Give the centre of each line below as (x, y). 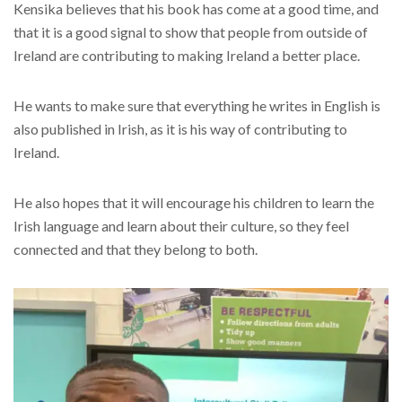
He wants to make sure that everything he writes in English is (197, 106)
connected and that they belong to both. (135, 249)
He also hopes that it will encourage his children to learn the (194, 203)
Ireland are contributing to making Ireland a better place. (187, 56)
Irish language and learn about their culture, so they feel (181, 226)
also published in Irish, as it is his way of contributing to (180, 129)
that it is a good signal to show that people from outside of (191, 32)
